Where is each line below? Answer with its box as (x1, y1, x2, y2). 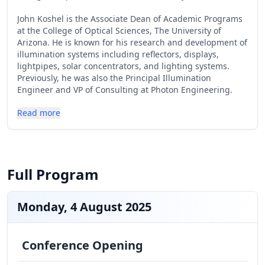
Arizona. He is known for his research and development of (17, 37, 247, 48)
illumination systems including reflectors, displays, (17, 49, 219, 60)
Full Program (7, 164, 99, 184)
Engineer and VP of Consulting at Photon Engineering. (17, 84, 232, 95)
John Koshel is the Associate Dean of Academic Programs (17, 13, 243, 24)
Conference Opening (22, 237, 143, 253)
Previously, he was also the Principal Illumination (17, 72, 211, 83)
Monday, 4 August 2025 (17, 199, 151, 215)
